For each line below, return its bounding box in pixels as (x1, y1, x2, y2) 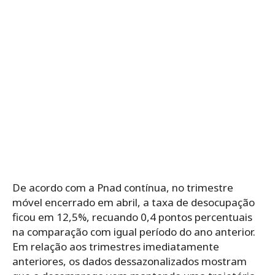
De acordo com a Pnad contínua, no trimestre (12, 180, 233, 195)
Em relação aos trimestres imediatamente (12, 239, 219, 254)
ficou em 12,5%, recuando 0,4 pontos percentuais (12, 210, 252, 225)
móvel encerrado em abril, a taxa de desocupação (12, 195, 255, 210)
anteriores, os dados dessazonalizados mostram (12, 254, 247, 269)
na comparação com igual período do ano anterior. (12, 225, 255, 239)
